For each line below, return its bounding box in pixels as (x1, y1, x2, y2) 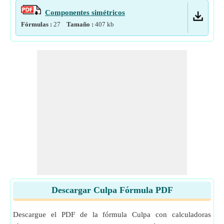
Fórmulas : (21, 20, 53, 28)
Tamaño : (66, 20, 95, 28)
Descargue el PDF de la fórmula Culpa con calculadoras (13, 210, 211, 218)
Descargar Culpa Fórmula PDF (51, 185, 173, 195)
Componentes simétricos (45, 8, 125, 16)
